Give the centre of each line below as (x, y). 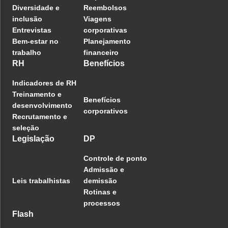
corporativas (105, 30)
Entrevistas (32, 30)
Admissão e (104, 170)
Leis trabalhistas (41, 181)
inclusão (27, 19)
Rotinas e (100, 192)
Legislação (33, 139)
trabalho (27, 53)
